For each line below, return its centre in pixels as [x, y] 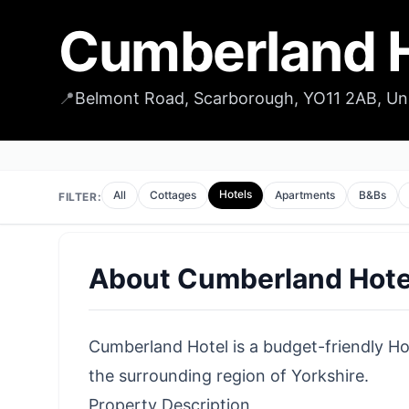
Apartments [305, 195]
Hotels [236, 194]
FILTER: [80, 197]
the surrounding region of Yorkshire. [229, 376]
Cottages [173, 195]
